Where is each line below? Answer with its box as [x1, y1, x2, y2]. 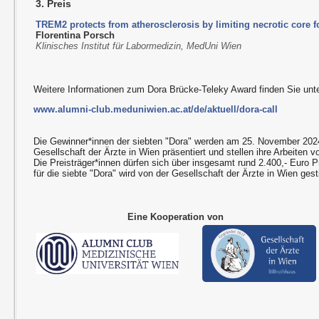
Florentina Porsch [36, 30, 115, 41]
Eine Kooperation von [127, 211, 224, 223]
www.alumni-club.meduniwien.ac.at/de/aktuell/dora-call [33, 104, 278, 115]
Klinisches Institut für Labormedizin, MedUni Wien [36, 41, 242, 52]
